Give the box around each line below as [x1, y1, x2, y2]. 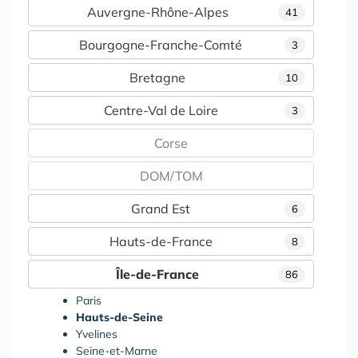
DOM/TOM [139, 167, 203, 184]
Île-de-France [116, 265, 199, 282]
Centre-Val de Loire [103, 101, 218, 118]
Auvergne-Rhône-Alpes [86, 3, 229, 20]
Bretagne [129, 69, 185, 86]
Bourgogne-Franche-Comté [79, 36, 242, 53]
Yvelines [76, 326, 117, 341]
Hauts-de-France [109, 233, 213, 249]
